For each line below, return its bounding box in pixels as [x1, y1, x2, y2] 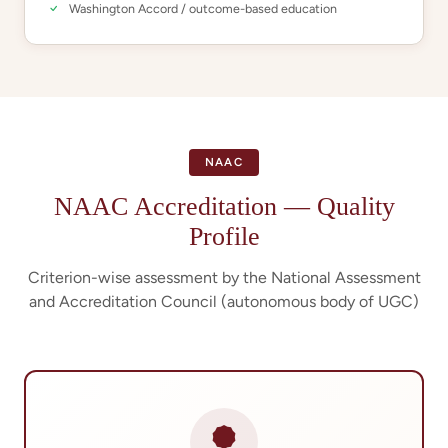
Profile [188, 222, 260, 251]
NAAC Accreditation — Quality [53, 192, 395, 221]
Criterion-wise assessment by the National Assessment [27, 268, 421, 287]
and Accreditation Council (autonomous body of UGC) [29, 292, 419, 311]
